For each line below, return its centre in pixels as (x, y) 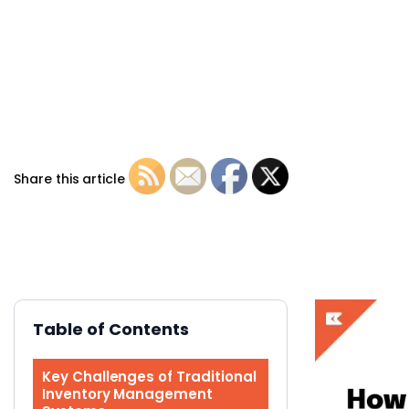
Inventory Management (127, 393)
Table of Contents (111, 329)
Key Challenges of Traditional (149, 376)
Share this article (70, 179)
